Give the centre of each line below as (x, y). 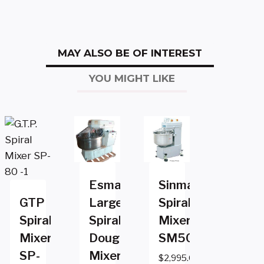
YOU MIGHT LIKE (132, 78)
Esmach (112, 185)
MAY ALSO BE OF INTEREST (130, 53)
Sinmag (180, 185)
